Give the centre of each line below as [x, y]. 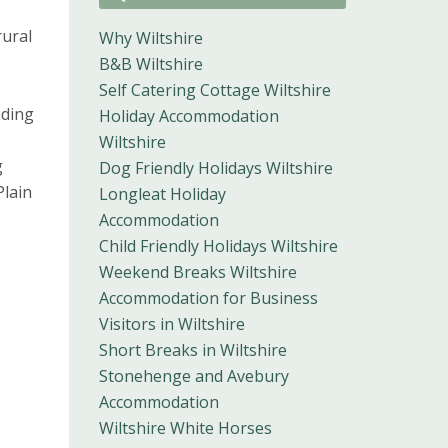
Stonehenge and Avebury [193, 376]
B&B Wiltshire [150, 64]
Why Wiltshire [150, 38]
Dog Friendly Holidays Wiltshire [215, 168]
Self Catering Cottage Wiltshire [214, 90]
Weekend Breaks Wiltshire [197, 272]
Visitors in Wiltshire [171, 324]
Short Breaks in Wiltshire [192, 350]
